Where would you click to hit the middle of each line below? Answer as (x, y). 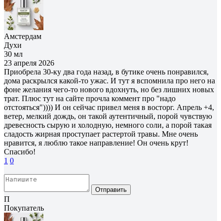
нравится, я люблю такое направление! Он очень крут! (96, 143)
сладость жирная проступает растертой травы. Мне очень (101, 134)
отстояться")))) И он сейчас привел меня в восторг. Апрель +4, (109, 107)
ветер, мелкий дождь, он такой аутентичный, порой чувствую (108, 116)
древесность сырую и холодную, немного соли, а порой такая (108, 125)
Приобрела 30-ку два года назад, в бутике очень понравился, (106, 72)
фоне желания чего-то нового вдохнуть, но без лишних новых (109, 89)
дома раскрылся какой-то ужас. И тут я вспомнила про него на (110, 80)
